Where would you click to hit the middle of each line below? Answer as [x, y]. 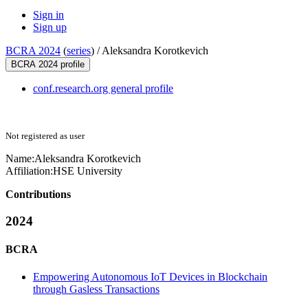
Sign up [50, 27]
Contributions [38, 195]
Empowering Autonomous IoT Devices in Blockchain [150, 276]
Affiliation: [29, 171]
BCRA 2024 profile [48, 65]
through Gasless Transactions [96, 289]
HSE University [88, 171]
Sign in [48, 15]
